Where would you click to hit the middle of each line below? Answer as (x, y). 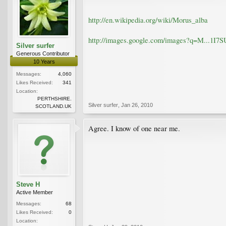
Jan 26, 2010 (137, 105)
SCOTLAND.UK (53, 106)
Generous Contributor (43, 53)
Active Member (35, 192)
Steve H (28, 184)
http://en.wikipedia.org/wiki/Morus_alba (148, 20)
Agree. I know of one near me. (134, 128)
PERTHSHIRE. (54, 98)
